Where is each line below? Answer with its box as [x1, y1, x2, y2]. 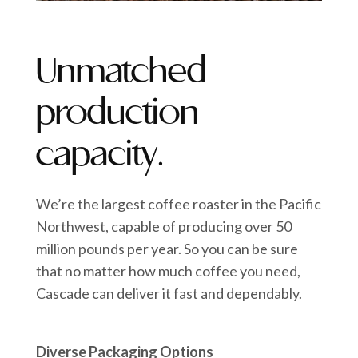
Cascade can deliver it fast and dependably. [36, 284, 303, 303]
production [36, 93, 200, 135]
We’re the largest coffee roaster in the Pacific [36, 195, 322, 213]
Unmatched [36, 52, 207, 93]
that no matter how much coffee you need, [36, 262, 301, 280]
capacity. [36, 135, 165, 177]
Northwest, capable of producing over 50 [36, 217, 292, 236]
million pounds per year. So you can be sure [36, 240, 299, 258]
